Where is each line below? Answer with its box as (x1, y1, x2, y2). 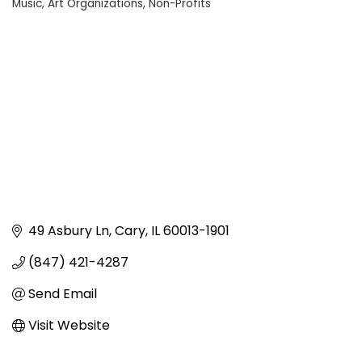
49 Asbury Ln (28, 221, 109, 241)
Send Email (28, 284, 97, 304)
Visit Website (28, 316, 110, 335)
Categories (11, 6, 106, 31)
